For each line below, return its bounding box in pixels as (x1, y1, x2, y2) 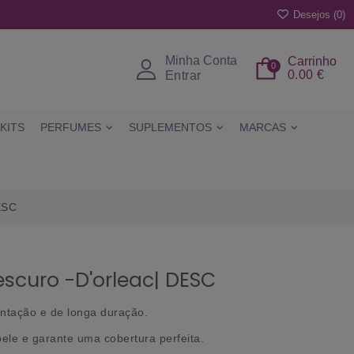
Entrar (164, 68, 201, 82)
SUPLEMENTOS (129, 120, 212, 134)
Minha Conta (164, 53, 237, 67)
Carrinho (287, 54, 337, 68)
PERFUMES (40, 120, 101, 134)
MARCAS (239, 120, 286, 134)
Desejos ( (289, 9, 337, 21)
